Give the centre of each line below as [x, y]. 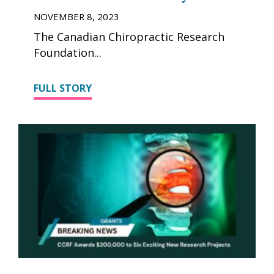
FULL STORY [63, 88]
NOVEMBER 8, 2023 [76, 17]
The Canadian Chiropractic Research [129, 37]
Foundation [64, 53]
